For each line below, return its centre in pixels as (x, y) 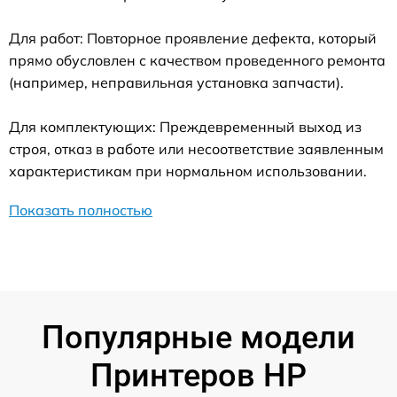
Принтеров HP (198, 376)
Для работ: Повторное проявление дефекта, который (193, 39)
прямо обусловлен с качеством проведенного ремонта (197, 61)
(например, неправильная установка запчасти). (176, 83)
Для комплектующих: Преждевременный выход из (185, 127)
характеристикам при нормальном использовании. (188, 171)
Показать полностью (81, 210)
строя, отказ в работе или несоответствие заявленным (196, 149)
